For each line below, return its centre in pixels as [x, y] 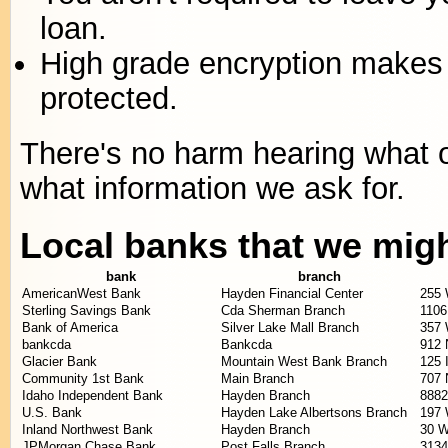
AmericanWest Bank [81, 293]
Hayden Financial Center [292, 293]
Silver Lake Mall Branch [290, 327]
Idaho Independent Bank [92, 395]
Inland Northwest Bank [87, 429]
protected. [109, 98]
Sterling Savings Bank [86, 310]
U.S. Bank [52, 412]
